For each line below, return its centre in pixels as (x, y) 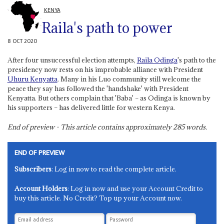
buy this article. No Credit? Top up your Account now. (98, 198)
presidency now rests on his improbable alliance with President (105, 70)
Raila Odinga (157, 60)
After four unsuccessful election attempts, (72, 60)
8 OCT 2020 (22, 41)
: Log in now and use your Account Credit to (135, 189)
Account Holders (41, 189)
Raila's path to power (107, 28)
